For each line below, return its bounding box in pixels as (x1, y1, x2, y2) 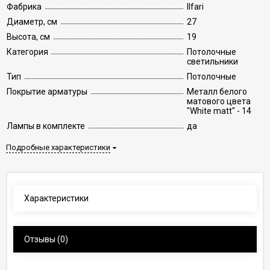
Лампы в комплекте (7, 121, 85, 131)
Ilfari (187, 2, 204, 11)
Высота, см (7, 32, 50, 42)
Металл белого (187, 87, 247, 96)
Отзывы (24, 234, 55, 244)
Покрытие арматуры (7, 87, 87, 96)
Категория (7, 47, 48, 57)
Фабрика (7, 2, 42, 11)
